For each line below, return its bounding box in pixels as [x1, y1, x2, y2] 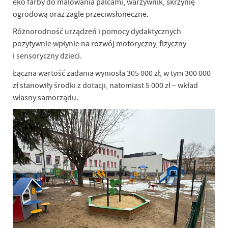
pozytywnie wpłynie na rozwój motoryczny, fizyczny [12, 39, 186, 49]
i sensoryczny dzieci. [12, 51, 82, 61]
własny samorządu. [12, 93, 78, 103]
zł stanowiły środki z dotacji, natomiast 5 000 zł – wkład [12, 80, 198, 91]
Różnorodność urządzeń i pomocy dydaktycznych [12, 26, 181, 37]
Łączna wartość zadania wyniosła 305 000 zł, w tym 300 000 [12, 68, 211, 78]
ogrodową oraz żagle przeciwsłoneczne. [12, 9, 149, 19]
